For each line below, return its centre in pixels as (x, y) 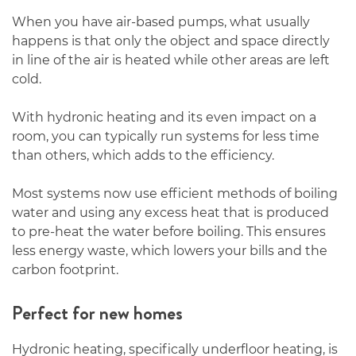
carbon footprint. (65, 270)
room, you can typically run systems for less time (166, 137)
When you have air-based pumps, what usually (161, 22)
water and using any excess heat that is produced (170, 213)
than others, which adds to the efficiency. (143, 156)
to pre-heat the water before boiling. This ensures (169, 232)
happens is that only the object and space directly (171, 41)
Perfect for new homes (97, 313)
